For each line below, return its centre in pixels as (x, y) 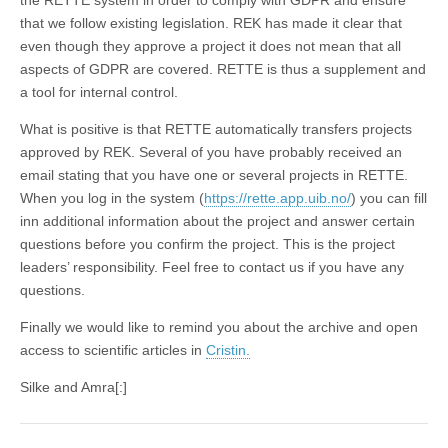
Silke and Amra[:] (73, 387)
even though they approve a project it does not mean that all (210, 46)
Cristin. (228, 350)
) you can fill (389, 198)
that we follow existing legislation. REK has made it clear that (211, 23)
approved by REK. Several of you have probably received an (211, 152)
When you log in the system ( (112, 198)
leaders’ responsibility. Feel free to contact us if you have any (212, 267)
